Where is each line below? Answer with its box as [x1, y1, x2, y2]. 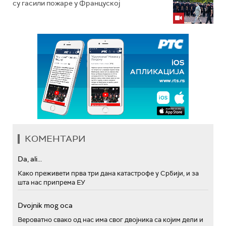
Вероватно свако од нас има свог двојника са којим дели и [18, 215, 203, 224]
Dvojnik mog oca [18, 201, 73, 210]
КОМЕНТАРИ [25, 133, 86, 145]
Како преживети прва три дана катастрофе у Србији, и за [18, 169, 199, 178]
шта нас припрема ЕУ [18, 178, 85, 187]
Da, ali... [18, 154, 42, 163]
